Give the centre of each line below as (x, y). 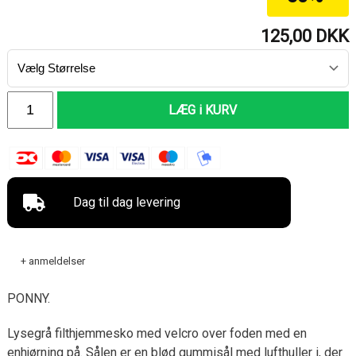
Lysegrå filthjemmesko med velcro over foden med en (157, 333)
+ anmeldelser (52, 261)
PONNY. (28, 298)
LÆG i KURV (203, 110)
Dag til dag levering (127, 202)
